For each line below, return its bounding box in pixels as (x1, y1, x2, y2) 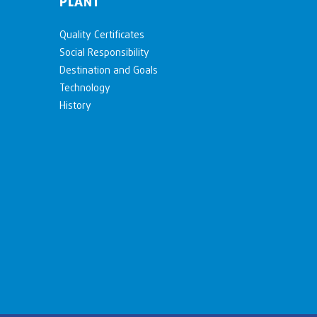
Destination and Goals (59, 64, 158, 76)
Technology (59, 81, 110, 94)
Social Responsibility (59, 46, 149, 59)
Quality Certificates (59, 28, 144, 41)
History (59, 99, 91, 112)
